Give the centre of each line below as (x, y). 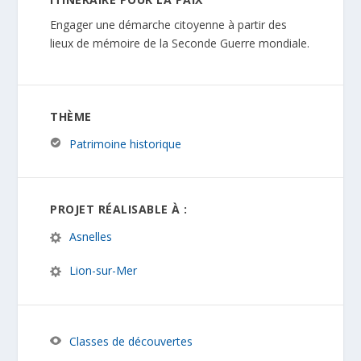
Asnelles (91, 237)
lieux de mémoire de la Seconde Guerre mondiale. (180, 43)
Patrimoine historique (126, 143)
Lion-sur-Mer (104, 270)
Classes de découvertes (131, 341)
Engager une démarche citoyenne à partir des (169, 24)
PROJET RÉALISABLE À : (119, 210)
